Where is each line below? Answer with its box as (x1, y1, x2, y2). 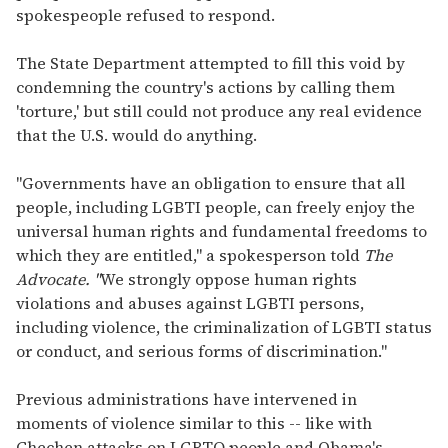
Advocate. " (16, 267, 100, 290)
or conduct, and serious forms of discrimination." (16, 339, 387, 362)
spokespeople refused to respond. (16, 3, 275, 26)
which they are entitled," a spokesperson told (16, 243, 364, 266)
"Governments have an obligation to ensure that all (16, 171, 405, 194)
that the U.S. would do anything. (16, 123, 257, 146)
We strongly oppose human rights (100, 267, 357, 290)
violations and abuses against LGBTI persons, (16, 291, 364, 314)
